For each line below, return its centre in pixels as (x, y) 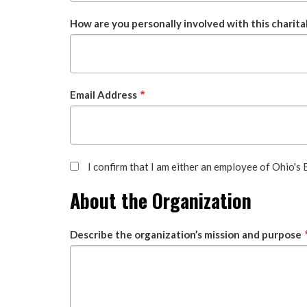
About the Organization (161, 200)
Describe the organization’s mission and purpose (186, 234)
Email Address (103, 94)
